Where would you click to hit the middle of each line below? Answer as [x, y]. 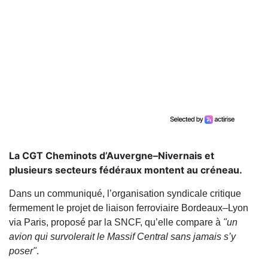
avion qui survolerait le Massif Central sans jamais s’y [122, 237]
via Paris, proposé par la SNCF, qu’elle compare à [116, 223]
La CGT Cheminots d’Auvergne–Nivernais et [112, 156]
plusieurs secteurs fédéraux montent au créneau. [126, 170]
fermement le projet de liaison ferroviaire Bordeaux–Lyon [129, 208]
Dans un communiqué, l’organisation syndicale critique [125, 194]
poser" [23, 251]
